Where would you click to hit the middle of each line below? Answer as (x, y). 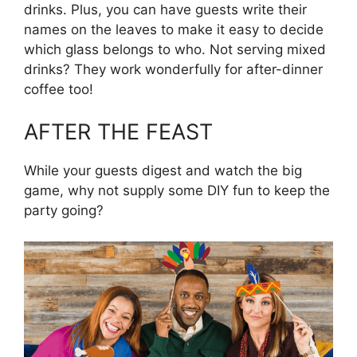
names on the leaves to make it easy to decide (174, 29)
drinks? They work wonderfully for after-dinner (173, 69)
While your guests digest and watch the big (163, 171)
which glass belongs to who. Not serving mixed (175, 49)
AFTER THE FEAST (118, 132)
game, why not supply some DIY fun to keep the (177, 191)
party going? (64, 211)
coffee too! (59, 89)
